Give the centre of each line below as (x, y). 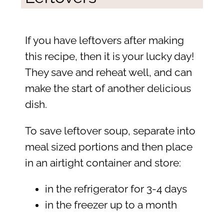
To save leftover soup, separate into (110, 131)
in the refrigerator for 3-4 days (116, 189)
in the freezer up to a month (111, 205)
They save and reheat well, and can (108, 73)
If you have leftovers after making (104, 41)
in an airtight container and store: (103, 163)
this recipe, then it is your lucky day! (109, 57)
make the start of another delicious (108, 89)
